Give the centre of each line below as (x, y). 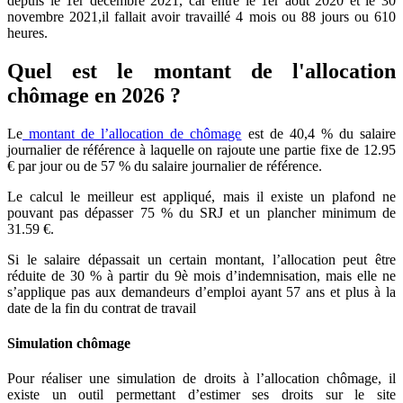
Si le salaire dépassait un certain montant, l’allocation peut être (201, 259)
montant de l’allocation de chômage (132, 133)
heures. (27, 32)
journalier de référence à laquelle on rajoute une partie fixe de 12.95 (201, 149)
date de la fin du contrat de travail (102, 308)
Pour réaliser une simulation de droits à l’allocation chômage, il (201, 379)
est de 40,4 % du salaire (319, 133)
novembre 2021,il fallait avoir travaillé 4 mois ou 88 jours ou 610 (201, 16)
